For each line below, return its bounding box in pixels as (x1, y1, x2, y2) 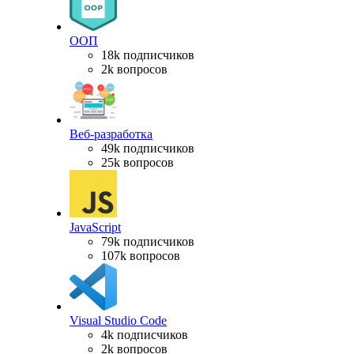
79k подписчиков (101, 234, 194, 248)
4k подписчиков (101, 327, 188, 341)
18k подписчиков (101, 47, 194, 62)
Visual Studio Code (70, 313, 167, 327)
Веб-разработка (70, 126, 153, 141)
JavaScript (70, 220, 121, 234)
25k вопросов (101, 155, 174, 169)
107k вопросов (101, 248, 180, 262)
